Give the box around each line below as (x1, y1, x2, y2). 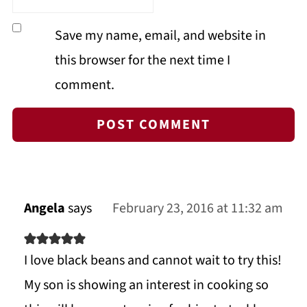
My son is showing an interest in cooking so (23, 275, 269, 295)
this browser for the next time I (54, 51, 230, 71)
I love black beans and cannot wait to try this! (23, 251, 282, 271)
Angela (23, 199, 65, 219)
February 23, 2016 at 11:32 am (112, 199, 284, 219)
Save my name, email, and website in (54, 26, 266, 46)
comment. (54, 75, 114, 95)
